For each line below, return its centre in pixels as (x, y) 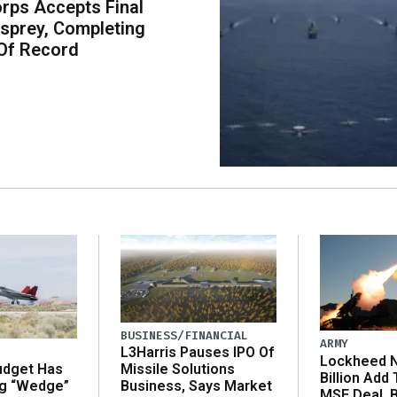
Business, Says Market (196, 386)
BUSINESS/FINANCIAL (184, 336)
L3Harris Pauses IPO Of (197, 353)
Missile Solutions (178, 370)
